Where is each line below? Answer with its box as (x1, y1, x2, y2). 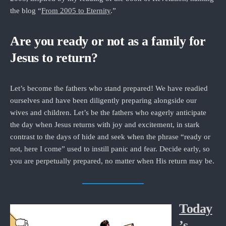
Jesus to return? (10, 50, 97, 65)
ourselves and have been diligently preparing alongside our (10, 96, 197, 104)
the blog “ (10, 7, 41, 15)
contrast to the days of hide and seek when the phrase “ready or (10, 133, 210, 141)
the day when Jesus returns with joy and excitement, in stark (10, 121, 200, 129)
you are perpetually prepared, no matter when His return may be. (10, 157, 214, 165)
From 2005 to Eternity (41, 7, 110, 15)
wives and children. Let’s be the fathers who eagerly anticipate (10, 108, 206, 117)
